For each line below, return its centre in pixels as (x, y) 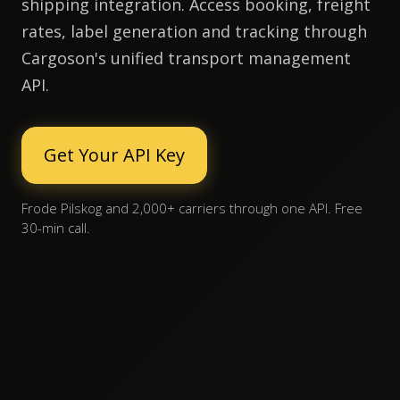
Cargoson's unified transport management (186, 58)
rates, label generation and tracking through (194, 31)
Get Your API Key (114, 155)
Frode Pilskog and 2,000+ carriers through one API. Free (192, 208)
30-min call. (56, 228)
